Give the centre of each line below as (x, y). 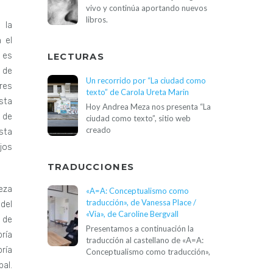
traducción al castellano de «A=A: (144, 240)
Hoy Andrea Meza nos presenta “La (148, 106)
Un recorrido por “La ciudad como (146, 80)
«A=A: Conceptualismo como (137, 190)
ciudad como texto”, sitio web (138, 118)
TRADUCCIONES (91, 167)
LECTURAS (76, 57)
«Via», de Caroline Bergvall (132, 214)
